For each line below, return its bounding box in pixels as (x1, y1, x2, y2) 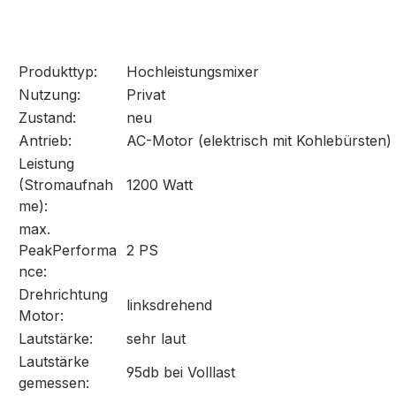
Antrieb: (19, 132, 72, 150)
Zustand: (19, 109, 76, 127)
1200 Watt (126, 176, 193, 194)
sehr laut (126, 330, 186, 348)
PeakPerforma (19, 241, 117, 260)
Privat (126, 86, 165, 104)
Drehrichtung (19, 286, 108, 304)
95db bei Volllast (126, 363, 235, 382)
